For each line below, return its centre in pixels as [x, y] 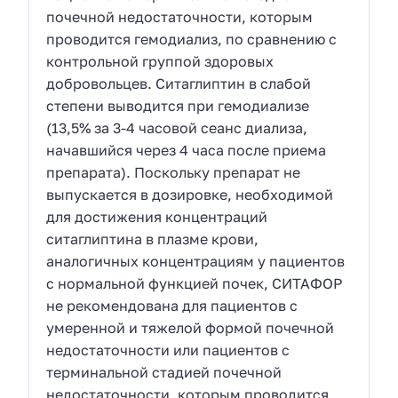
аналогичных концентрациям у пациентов [196, 261]
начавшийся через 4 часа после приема [187, 150]
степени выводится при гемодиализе [178, 105]
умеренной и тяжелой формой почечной [191, 327]
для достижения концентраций [157, 216]
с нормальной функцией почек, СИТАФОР [195, 283]
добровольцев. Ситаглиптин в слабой [179, 83]
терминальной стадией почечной [164, 372]
